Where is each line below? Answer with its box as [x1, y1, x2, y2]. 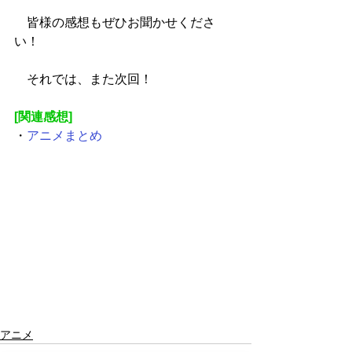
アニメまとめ [27, 129, 102, 142]
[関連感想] [14, 110, 72, 123]
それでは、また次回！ [14, 72, 152, 86]
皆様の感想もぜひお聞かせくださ [14, 16, 215, 29]
